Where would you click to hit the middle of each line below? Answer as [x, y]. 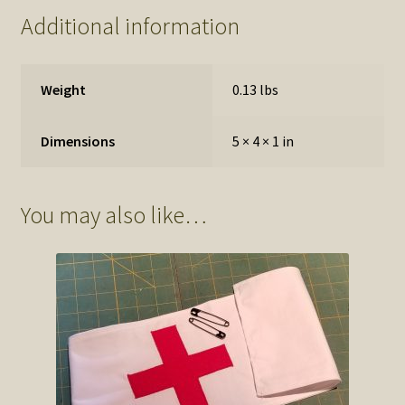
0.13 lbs [256, 89]
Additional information [130, 26]
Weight [64, 89]
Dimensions [78, 141]
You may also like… [113, 216]
